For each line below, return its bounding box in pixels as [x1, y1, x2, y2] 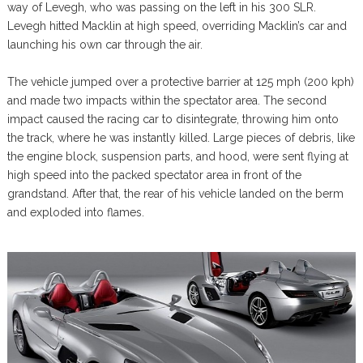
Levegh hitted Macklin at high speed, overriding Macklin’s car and [6, 19, 347, 32]
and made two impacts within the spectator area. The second [6, 94, 327, 107]
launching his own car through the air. [6, 38, 203, 51]
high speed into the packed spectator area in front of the [6, 169, 301, 181]
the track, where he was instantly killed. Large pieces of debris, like [6, 131, 355, 144]
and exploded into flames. [6, 206, 144, 219]
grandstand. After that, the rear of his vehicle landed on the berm [6, 187, 344, 200]
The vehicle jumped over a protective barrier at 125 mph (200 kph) [6, 75, 354, 88]
